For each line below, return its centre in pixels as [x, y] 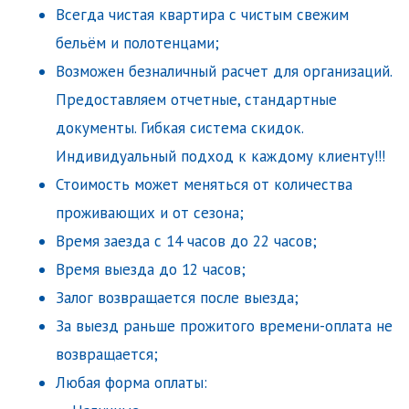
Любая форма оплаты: [131, 383]
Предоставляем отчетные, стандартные [196, 100]
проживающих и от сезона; [150, 213]
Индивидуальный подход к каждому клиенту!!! [220, 157]
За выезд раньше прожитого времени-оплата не [224, 326]
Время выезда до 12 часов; [151, 270]
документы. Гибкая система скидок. [179, 128]
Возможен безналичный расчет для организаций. [224, 72]
